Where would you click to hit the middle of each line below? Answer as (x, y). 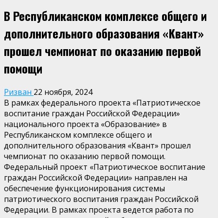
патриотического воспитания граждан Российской (101, 199)
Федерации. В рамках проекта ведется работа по (99, 209)
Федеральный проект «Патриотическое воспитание (105, 167)
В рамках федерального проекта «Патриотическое (102, 102)
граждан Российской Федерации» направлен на (96, 177)
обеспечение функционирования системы (84, 188)
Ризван (19, 92)
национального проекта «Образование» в (85, 124)
